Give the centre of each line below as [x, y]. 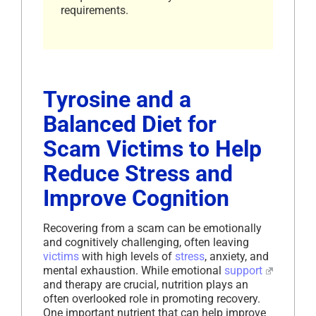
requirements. [95, 11]
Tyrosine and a [117, 100]
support [243, 271]
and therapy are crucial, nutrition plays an [146, 285]
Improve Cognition [136, 199]
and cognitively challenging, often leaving [146, 243]
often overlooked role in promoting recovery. [152, 299]
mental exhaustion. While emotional [134, 271]
